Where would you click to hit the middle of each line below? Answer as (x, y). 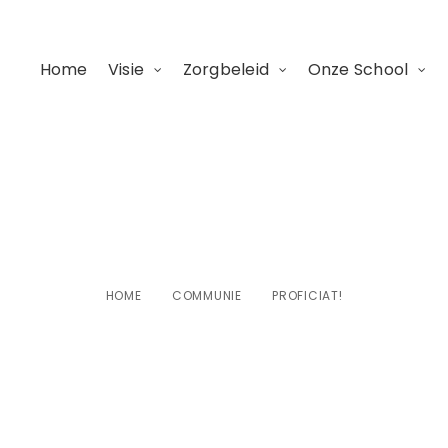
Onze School (358, 69)
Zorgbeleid (225, 69)
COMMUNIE (206, 295)
